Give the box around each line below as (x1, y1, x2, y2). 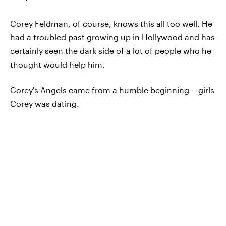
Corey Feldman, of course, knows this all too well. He (10, 19, 212, 29)
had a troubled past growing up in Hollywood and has (10, 32, 215, 42)
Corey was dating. (10, 99, 79, 109)
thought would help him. (10, 60, 105, 70)
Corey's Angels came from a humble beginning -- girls (10, 85, 214, 95)
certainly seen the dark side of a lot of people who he (10, 46, 211, 56)
